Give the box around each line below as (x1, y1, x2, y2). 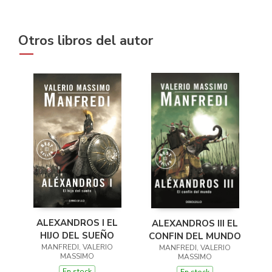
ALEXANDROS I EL (36, 216, 107, 229)
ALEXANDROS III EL (152, 217, 238, 229)
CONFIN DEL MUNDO (149, 229, 241, 242)
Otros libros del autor (18, 32, 153, 50)
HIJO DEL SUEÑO (40, 229, 114, 242)
